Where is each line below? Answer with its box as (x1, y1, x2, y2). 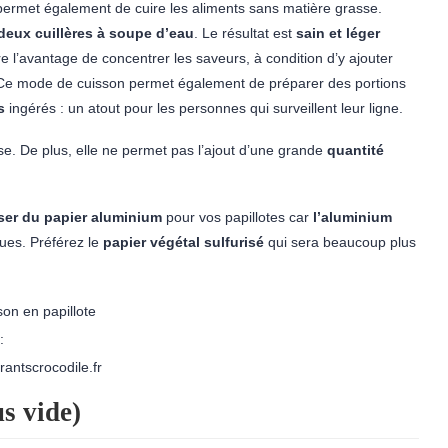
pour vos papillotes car (162, 209, 313, 225)
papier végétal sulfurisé (103, 234, 268, 250)
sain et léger (296, 25, 380, 41)
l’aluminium (313, 209, 392, 225)
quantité (327, 142, 384, 158)
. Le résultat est (194, 25, 296, 41)
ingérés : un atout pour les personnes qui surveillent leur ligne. (5, 100, 403, 116)
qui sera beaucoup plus (268, 234, 416, 250)
